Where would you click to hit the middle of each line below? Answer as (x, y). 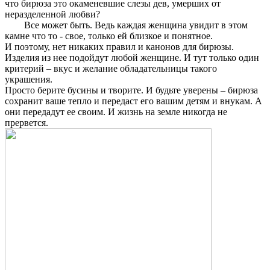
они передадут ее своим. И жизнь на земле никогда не (116, 112)
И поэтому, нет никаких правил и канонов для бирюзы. (119, 47)
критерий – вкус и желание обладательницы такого (111, 69)
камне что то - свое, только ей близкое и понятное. (109, 36)
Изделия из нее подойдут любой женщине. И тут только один (132, 58)
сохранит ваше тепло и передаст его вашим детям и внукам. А (133, 101)
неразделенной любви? (52, 14)
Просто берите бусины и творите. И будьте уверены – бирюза (131, 90)
